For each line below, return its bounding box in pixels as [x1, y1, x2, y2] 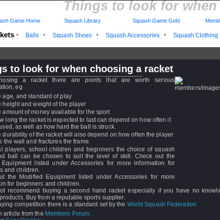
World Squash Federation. [127, 201, 200, 208]
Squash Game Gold [133, 18, 180, 24]
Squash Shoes [53, 32, 92, 39]
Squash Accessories [106, 32, 160, 39]
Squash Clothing [173, 32, 218, 39]
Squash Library [61, 18, 101, 24]
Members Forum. [45, 210, 91, 217]
